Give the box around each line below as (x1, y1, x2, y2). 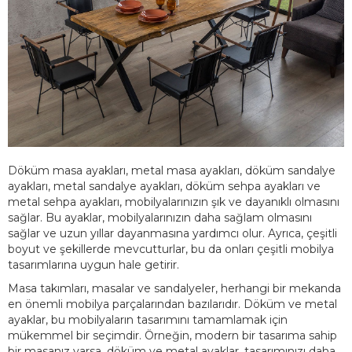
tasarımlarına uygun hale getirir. (8, 258, 179, 272)
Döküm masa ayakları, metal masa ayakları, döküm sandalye (8, 163, 335, 178)
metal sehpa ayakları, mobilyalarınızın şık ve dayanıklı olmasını (8, 195, 339, 209)
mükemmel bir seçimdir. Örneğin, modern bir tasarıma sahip (8, 328, 337, 343)
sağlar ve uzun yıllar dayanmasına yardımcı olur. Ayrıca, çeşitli (8, 226, 337, 240)
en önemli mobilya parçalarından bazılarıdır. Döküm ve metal (8, 297, 337, 311)
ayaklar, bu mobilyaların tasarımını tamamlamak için (8, 313, 288, 327)
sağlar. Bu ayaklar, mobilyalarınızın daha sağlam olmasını (8, 211, 312, 225)
